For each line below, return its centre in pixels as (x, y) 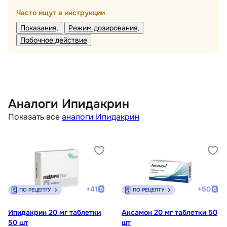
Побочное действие (54, 40)
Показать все (34, 117)
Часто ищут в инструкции (61, 13)
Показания (38, 28)
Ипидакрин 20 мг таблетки (54, 213)
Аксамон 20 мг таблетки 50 (169, 213)
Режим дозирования (103, 28)
